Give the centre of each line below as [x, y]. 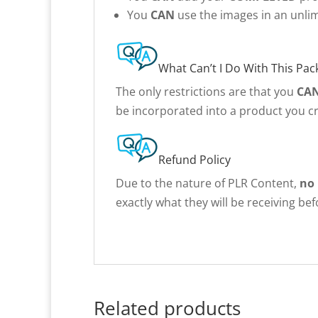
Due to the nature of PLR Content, [208, 183]
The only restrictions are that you [206, 92]
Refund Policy [194, 160]
